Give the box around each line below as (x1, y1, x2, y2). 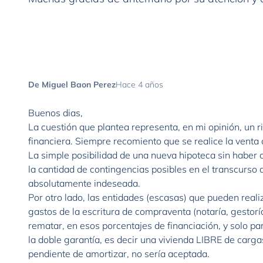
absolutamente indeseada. (28, 177, 140, 189)
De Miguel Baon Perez (28, 79, 116, 90)
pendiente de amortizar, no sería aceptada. (28, 248, 210, 259)
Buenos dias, (28, 107, 83, 119)
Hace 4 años (116, 79, 163, 90)
